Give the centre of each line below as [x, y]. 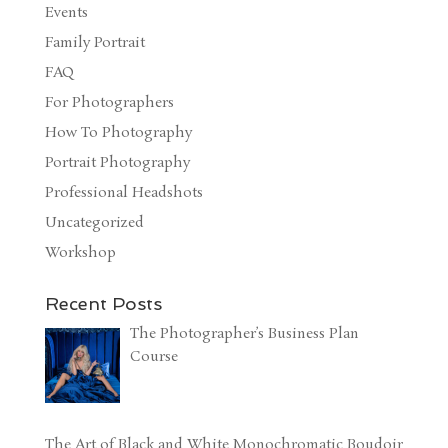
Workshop [80, 253]
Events [66, 13]
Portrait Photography [117, 163]
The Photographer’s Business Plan [245, 334]
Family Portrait [94, 43]
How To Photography [118, 133]
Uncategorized [94, 223]
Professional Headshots [123, 193]
